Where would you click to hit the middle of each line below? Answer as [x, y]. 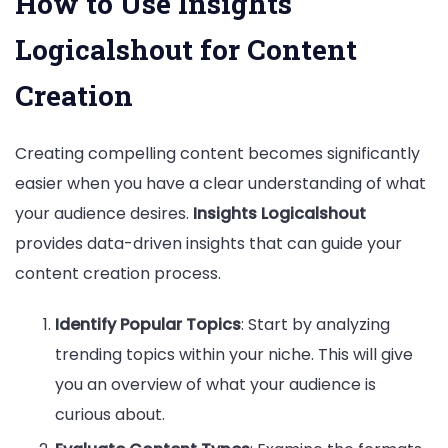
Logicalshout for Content [186, 49]
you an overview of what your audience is [215, 385]
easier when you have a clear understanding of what [220, 183]
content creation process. [118, 273]
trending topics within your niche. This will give [234, 355]
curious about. [110, 415]
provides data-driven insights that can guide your [208, 243]
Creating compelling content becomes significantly [217, 153]
